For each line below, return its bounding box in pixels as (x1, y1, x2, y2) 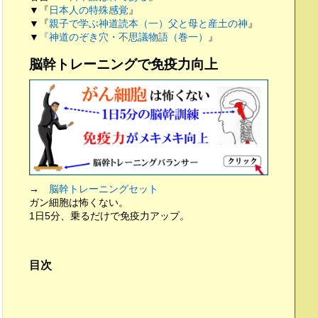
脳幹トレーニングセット (49, 182, 158, 194)
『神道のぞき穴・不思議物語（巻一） (39, 31, 208, 43)
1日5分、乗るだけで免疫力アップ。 (29, 209, 190, 221)
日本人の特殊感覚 (49, 4, 128, 16)
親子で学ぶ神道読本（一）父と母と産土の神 (49, 17, 248, 29)
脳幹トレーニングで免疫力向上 (29, 56, 218, 72)
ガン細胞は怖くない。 (29, 196, 128, 208)
